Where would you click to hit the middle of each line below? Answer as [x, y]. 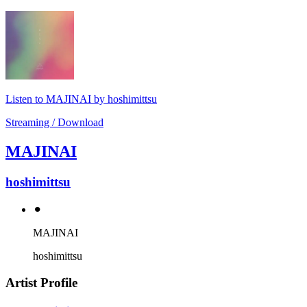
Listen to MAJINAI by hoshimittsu [81, 99]
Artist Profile [41, 282]
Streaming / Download [54, 123]
